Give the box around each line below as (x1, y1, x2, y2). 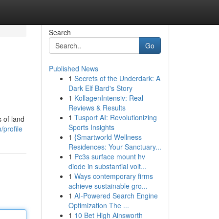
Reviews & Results (68, 103, 126, 112)
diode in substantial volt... (68, 161, 147, 171)
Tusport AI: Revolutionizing (74, 112, 157, 122)
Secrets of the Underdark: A (74, 73, 160, 83)
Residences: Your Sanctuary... (68, 142, 161, 152)
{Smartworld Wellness (74, 132, 142, 142)
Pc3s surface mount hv (74, 152, 145, 161)
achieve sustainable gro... (68, 181, 148, 191)
